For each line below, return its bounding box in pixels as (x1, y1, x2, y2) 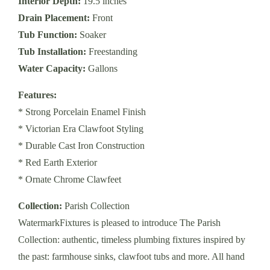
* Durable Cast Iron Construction (18, 140, 145, 151)
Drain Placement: (18, 12, 90, 23)
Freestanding (86, 46, 138, 57)
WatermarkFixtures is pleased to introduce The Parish (18, 217, 221, 228)
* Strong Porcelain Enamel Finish (18, 106, 146, 117)
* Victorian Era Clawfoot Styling (18, 123, 144, 134)
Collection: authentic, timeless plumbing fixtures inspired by (18, 234, 246, 245)
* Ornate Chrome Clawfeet (18, 174, 122, 184)
